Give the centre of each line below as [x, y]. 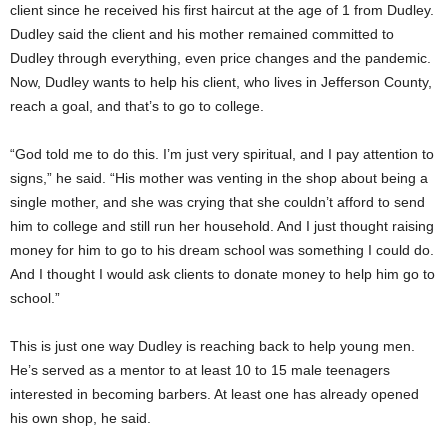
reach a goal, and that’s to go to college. [137, 105]
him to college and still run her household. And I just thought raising [222, 225]
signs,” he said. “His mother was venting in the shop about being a [219, 177]
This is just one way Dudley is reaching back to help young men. [212, 345]
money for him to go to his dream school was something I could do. [222, 249]
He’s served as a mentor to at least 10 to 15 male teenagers [200, 369]
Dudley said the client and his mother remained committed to [202, 33]
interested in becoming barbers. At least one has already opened [214, 393]
